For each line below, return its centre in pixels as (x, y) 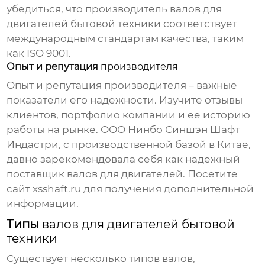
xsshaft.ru (57, 189)
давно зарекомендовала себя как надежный (124, 159)
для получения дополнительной (168, 189)
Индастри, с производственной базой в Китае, (129, 145)
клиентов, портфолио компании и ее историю (129, 115)
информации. (43, 204)
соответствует (199, 24)
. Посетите (211, 174)
